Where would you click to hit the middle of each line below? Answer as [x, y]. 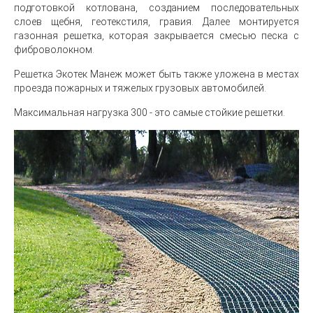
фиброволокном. [54, 50]
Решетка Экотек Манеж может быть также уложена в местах [156, 74]
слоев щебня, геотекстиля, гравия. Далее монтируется [156, 22]
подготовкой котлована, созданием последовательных [156, 8]
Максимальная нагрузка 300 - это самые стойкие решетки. [150, 112]
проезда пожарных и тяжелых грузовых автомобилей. [140, 88]
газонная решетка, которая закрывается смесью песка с [156, 36]
